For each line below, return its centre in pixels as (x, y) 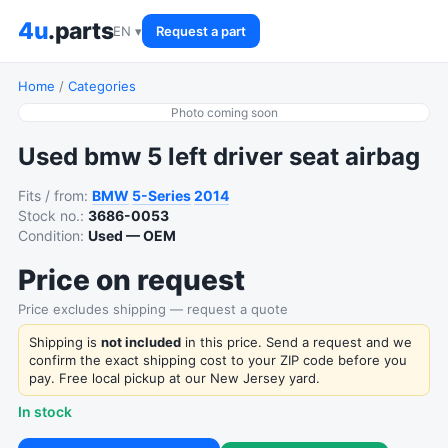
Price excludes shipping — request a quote (153, 309)
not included (141, 342)
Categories (102, 86)
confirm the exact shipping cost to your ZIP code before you (218, 360)
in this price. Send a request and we (296, 342)
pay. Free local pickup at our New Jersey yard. (174, 378)
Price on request (131, 280)
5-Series (161, 195)
